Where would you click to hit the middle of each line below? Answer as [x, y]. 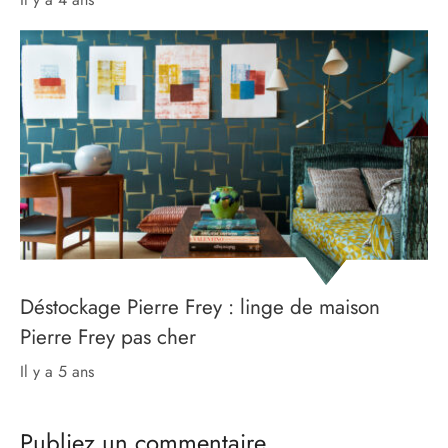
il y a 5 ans [59, 371]
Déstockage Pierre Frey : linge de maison [200, 306]
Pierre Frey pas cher [108, 336]
